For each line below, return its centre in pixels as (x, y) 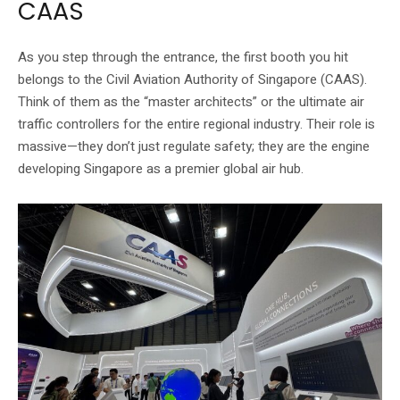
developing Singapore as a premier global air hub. (161, 168)
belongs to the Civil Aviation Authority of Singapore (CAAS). (192, 79)
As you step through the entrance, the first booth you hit (183, 57)
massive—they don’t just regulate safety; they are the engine (194, 146)
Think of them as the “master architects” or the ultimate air (191, 101)
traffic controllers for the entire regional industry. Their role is (196, 124)
